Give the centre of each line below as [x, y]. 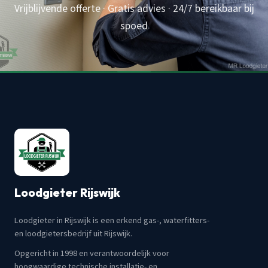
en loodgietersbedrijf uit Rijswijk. [73, 234]
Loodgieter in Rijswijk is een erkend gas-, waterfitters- [112, 221]
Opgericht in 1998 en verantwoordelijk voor [92, 253]
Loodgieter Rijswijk [67, 193]
